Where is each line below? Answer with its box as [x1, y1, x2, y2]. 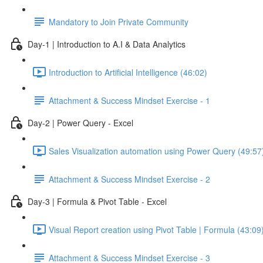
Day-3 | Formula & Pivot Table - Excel [28, 195, 167, 207]
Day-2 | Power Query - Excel [28, 116, 133, 129]
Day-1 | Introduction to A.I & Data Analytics [28, 38, 186, 50]
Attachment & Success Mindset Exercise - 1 [49, 94, 210, 106]
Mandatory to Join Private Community [49, 15, 188, 28]
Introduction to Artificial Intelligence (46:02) [49, 66, 207, 78]
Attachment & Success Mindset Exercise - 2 [49, 173, 210, 185]
